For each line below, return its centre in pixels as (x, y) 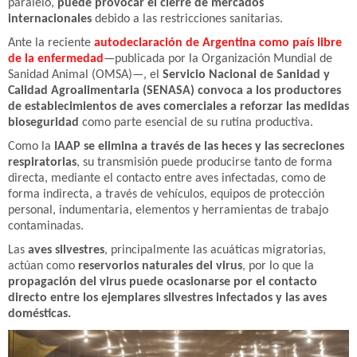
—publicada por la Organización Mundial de (218, 59)
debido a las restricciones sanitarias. (187, 19)
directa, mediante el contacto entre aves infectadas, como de (167, 178)
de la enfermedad (56, 59)
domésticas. (39, 314)
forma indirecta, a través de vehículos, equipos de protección (166, 194)
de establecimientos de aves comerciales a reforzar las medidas (178, 107)
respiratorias (42, 163)
